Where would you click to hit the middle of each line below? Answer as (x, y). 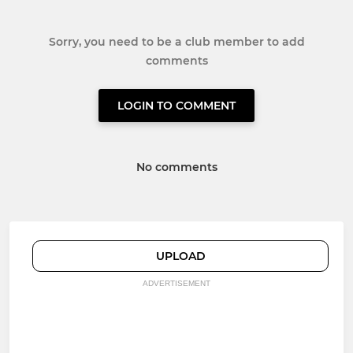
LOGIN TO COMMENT (176, 106)
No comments (176, 167)
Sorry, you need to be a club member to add (176, 42)
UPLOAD (180, 256)
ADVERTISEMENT (176, 284)
